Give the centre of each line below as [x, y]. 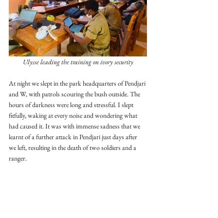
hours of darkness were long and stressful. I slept [72, 104]
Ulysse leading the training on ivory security [78, 62]
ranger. [18, 158]
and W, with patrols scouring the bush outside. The [75, 94]
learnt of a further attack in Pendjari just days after [74, 136]
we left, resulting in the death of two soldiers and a [73, 147]
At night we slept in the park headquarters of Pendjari [78, 83]
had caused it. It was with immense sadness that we [75, 126]
